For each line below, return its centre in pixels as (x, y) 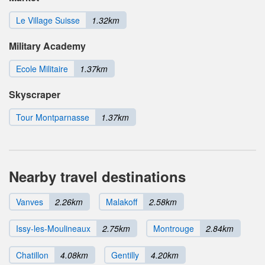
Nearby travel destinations (97, 177)
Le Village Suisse (48, 20)
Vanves (30, 202)
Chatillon (32, 255)
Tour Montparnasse (53, 117)
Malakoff (122, 202)
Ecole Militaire (42, 69)
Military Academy (47, 46)
